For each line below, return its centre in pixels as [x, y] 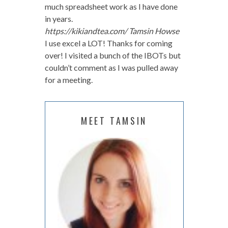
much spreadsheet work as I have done [111, 6]
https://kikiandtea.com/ [87, 31]
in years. [59, 18]
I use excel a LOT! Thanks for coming [108, 43]
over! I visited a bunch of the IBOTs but [112, 55]
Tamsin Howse [154, 31]
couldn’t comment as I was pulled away [111, 67]
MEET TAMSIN [114, 120]
